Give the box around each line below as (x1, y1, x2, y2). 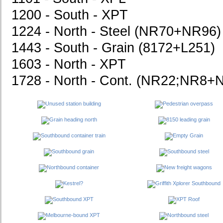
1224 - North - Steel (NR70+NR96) (11, 24, 221, 39)
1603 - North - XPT (11, 57, 126, 72)
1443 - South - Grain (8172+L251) (11, 40, 215, 56)
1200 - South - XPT (11, 7, 128, 23)
